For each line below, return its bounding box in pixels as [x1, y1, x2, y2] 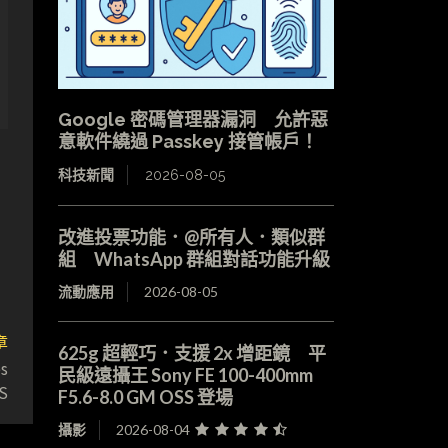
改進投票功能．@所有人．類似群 [57, 226, 325, 249]
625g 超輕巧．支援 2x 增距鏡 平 [57, 342, 326, 365]
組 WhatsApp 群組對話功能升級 [57, 248, 330, 271]
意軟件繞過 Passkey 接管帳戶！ [57, 131, 318, 153]
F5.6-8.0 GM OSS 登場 [57, 386, 233, 409]
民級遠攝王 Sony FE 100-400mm [57, 364, 313, 387]
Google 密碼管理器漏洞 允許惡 [57, 109, 328, 131]
